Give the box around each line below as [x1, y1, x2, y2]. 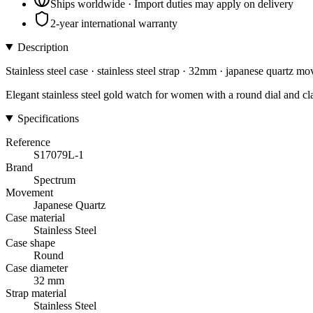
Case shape [6, 236, 55, 249]
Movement [6, 186, 53, 198]
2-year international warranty [50, 17, 177, 29]
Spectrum [34, 173, 75, 186]
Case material [6, 211, 65, 224]
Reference [6, 136, 50, 148]
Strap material [6, 286, 66, 299]
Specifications [17, 112, 79, 124]
